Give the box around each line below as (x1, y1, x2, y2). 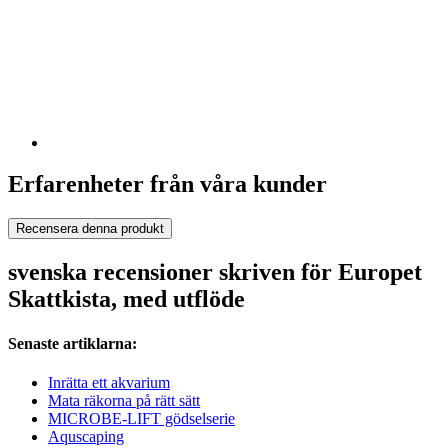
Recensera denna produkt (16, 221, 164, 237)
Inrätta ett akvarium (48, 373, 170, 391)
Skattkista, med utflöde (8, 286, 245, 313)
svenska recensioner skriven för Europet (8, 259, 422, 286)
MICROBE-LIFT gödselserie (48, 409, 235, 427)
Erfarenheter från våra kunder (8, 171, 327, 198)
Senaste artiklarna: (8, 334, 137, 352)
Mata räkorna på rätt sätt (48, 391, 200, 409)
